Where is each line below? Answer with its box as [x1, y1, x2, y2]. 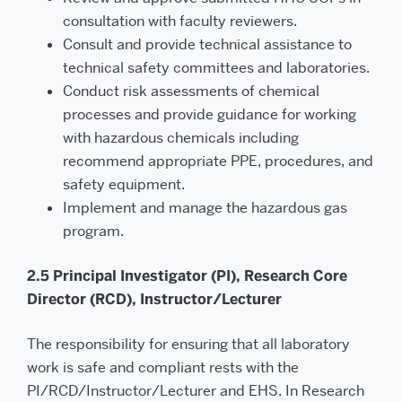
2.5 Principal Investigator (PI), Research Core [27, 267, 347, 285]
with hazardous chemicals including [63, 128, 299, 147]
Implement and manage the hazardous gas [63, 198, 347, 217]
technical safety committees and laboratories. [63, 58, 370, 77]
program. [63, 222, 124, 240]
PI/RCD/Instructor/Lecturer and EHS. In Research [27, 381, 364, 400]
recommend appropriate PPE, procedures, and [63, 152, 373, 170]
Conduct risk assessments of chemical [63, 82, 319, 100]
